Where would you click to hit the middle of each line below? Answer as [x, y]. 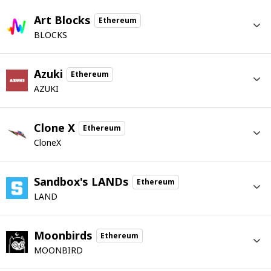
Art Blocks [62, 20]
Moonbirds [63, 235]
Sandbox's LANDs [81, 181]
